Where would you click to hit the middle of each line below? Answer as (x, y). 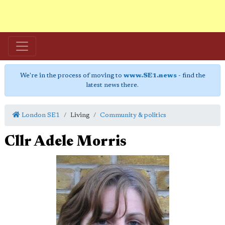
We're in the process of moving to (72, 76)
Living (80, 115)
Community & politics (133, 115)
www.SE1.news (150, 76)
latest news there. (113, 85)
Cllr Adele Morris (66, 142)
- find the (191, 76)
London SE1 (40, 115)
